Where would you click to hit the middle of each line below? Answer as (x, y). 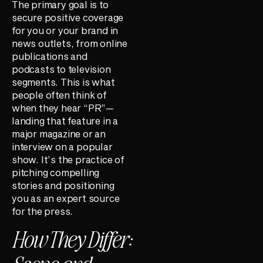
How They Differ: (72, 238)
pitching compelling (56, 172)
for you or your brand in (65, 30)
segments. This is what (63, 82)
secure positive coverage (68, 17)
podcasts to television (61, 69)
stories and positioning (63, 185)
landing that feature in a (65, 120)
